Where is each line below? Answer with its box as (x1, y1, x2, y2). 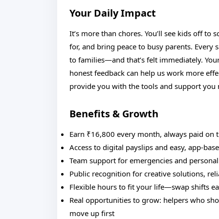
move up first (69, 208, 114, 218)
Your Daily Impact (69, 6, 156, 20)
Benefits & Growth (69, 107, 158, 120)
